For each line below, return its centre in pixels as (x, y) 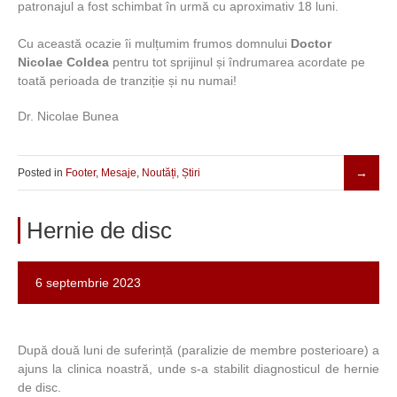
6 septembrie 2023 (88, 283)
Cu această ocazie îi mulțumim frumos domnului (154, 43)
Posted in (42, 173)
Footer (81, 173)
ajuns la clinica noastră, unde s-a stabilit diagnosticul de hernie (198, 369)
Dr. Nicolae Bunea (68, 116)
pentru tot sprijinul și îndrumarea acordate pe (237, 62)
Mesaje (119, 173)
